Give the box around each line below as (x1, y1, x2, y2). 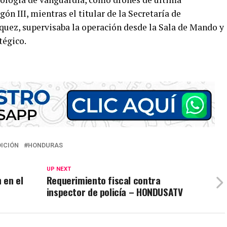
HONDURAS (28, 141, 63, 149)
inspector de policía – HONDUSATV (46, 184, 183, 199)
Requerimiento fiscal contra (46, 172, 161, 187)
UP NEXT (46, 165, 71, 172)
